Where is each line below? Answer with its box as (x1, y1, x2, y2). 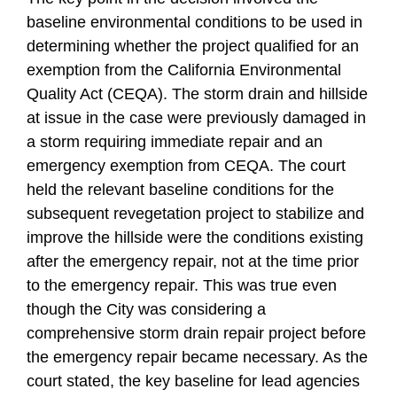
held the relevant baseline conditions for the (27, 181, 334, 198)
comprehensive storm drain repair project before (27, 324, 366, 342)
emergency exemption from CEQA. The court (27, 157, 346, 175)
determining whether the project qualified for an (27, 37, 359, 55)
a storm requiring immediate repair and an (27, 133, 323, 151)
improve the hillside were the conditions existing (27, 229, 363, 246)
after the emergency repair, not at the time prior (27, 253, 359, 270)
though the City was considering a (27, 300, 266, 318)
